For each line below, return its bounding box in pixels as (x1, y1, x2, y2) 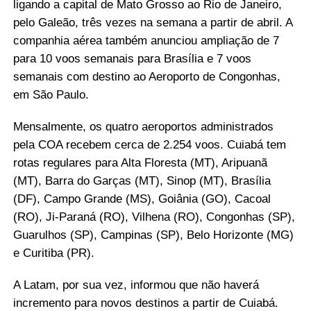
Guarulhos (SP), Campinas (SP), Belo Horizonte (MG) (12, 228, 294, 242)
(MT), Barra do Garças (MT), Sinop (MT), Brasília (12, 174, 271, 187)
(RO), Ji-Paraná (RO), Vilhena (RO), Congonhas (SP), (12, 210, 295, 224)
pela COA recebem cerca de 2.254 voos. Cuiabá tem (12, 138, 286, 151)
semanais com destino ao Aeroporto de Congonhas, (12, 70, 280, 83)
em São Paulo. (12, 88, 89, 101)
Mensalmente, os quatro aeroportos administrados (12, 120, 274, 133)
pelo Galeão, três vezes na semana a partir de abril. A (12, 16, 292, 29)
